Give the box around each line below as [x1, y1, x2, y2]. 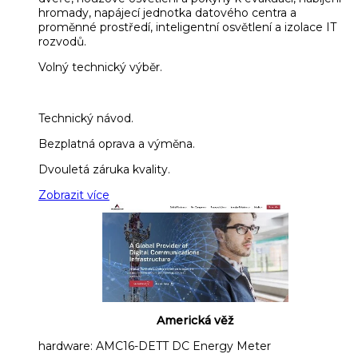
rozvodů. [38, 34, 86, 50]
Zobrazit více [38, 188, 109, 203]
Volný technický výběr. [38, 60, 162, 75]
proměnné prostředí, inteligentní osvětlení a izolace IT [38, 20, 336, 35]
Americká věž [157, 312, 233, 328]
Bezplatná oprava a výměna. [38, 137, 195, 152]
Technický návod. [38, 111, 133, 126]
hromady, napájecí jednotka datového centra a [38, 6, 296, 21]
